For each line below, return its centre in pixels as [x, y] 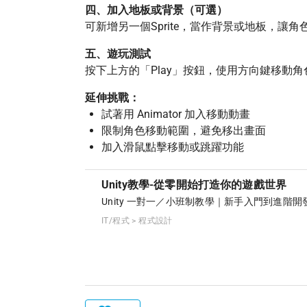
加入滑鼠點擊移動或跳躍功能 [173, 147]
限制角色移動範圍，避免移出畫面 [184, 131]
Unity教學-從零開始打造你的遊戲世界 [194, 185]
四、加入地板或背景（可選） [156, 10]
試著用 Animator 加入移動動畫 [176, 114]
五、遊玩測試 [118, 54]
